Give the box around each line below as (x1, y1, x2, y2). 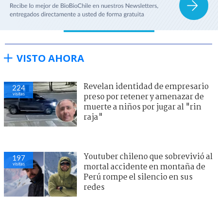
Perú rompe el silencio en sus (84, 171, 193, 183)
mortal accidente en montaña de (84, 161, 205, 173)
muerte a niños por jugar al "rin (84, 101, 201, 113)
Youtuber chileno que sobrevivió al (84, 150, 213, 163)
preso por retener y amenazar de (84, 91, 204, 103)
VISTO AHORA (17, 51, 84, 65)
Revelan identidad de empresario (84, 80, 209, 93)
